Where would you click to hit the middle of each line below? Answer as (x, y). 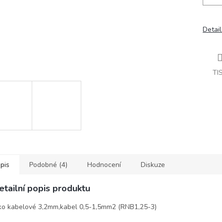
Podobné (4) (48, 165)
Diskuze (153, 165)
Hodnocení (104, 165)
